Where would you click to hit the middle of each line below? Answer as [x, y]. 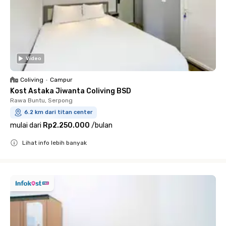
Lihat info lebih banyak [54, 143]
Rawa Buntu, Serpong [41, 100]
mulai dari [26, 125]
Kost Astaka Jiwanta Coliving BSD [71, 91]
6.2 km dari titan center [59, 112]
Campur [61, 80]
